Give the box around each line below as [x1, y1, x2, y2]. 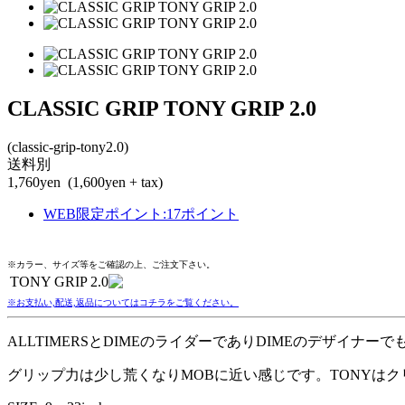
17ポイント [166, 206, 239, 222]
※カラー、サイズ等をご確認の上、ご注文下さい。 [7, 259, 215, 270]
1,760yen [7, 174, 61, 191]
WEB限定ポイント [43, 206, 163, 222]
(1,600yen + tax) [64, 174, 163, 191]
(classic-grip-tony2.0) [7, 139, 128, 155]
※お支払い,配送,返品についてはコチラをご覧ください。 [7, 297, 239, 308]
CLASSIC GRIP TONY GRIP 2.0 [7, 97, 316, 121]
